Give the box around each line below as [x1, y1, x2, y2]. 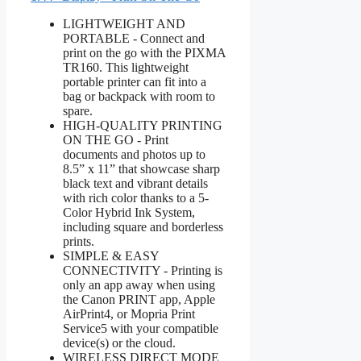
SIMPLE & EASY [63, 248, 159, 263]
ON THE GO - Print [63, 132, 168, 147]
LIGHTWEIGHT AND [63, 16, 185, 31]
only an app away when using [63, 277, 215, 292]
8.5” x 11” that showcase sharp [63, 161, 220, 176]
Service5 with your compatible [63, 321, 218, 335]
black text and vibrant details [63, 176, 208, 190]
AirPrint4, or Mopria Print [63, 306, 195, 321]
